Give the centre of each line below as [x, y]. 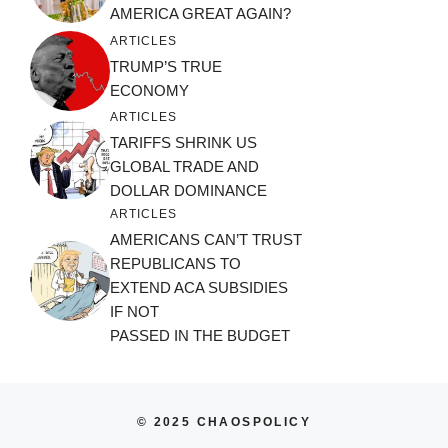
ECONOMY [149, 90]
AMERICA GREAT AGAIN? [200, 14]
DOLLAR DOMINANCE [188, 191]
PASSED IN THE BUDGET [200, 336]
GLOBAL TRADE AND [184, 167]
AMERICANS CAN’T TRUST [206, 240]
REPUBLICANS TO [175, 264]
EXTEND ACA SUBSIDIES [199, 288]
